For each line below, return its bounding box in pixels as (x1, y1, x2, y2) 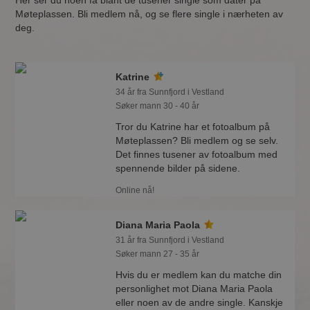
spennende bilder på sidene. (116, 163, 241, 174)
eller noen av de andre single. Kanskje (116, 297, 284, 308)
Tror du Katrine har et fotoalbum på (116, 121, 271, 132)
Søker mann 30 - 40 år (116, 101, 200, 111)
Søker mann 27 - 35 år (116, 249, 200, 259)
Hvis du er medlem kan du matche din (116, 269, 282, 280)
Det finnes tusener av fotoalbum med (116, 149, 278, 160)
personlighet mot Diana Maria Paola (116, 283, 273, 294)
